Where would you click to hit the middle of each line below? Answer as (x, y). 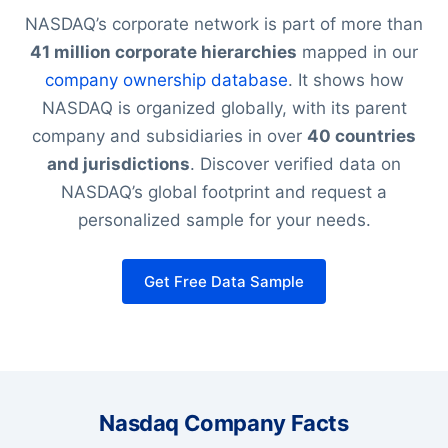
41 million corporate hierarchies (163, 51)
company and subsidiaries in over (169, 135)
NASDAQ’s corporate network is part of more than (224, 23)
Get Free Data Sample (224, 281)
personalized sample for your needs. (224, 219)
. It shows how (345, 79)
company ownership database (166, 79)
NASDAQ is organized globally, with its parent (224, 107)
